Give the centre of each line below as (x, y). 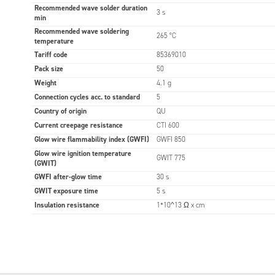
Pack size (48, 68)
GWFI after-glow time (68, 176)
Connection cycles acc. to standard (87, 97)
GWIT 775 (171, 157)
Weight (45, 83)
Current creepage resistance (78, 125)
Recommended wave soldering (81, 31)
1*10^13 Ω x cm (180, 205)
